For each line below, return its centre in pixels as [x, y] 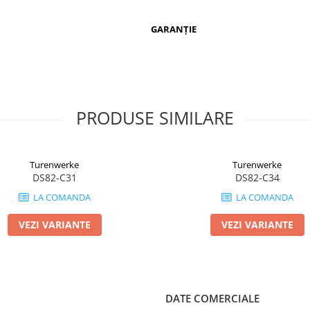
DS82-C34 [257, 177]
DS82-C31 [54, 177]
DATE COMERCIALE [212, 298]
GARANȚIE [174, 29]
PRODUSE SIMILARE [155, 117]
